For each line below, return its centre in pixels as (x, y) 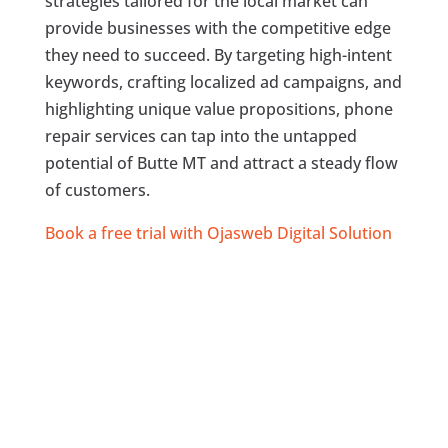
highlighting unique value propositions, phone (218, 109)
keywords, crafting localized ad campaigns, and (223, 82)
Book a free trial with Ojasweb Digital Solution (218, 233)
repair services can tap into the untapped (200, 136)
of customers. (97, 190)
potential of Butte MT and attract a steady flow (221, 163)
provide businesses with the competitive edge (217, 28)
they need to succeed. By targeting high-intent (218, 55)
